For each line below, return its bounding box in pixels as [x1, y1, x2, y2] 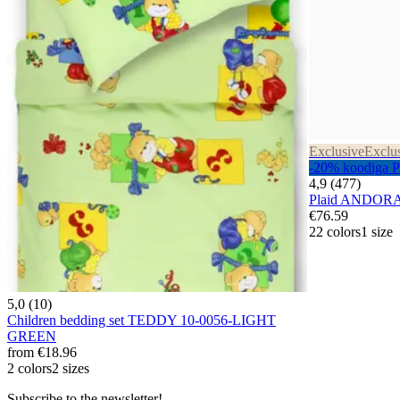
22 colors [309, 224, 361, 240]
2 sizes [52, 360, 89, 376]
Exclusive [309, 144, 364, 160]
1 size [361, 224, 393, 240]
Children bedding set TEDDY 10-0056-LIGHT [7, 312, 276, 328]
